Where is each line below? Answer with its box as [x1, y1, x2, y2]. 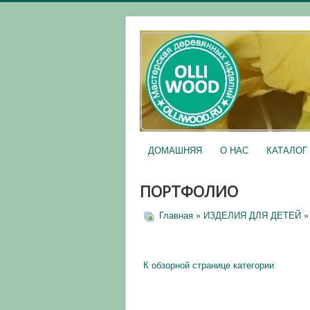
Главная [159, 208, 193, 221]
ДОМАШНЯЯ [148, 143, 202, 156]
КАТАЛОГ [266, 143, 307, 156]
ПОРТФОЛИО [140, 181, 238, 201]
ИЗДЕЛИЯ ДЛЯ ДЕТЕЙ [203, 208, 301, 221]
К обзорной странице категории [143, 257, 274, 271]
